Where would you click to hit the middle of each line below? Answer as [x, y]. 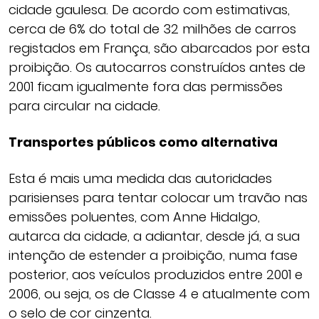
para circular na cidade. [84, 106]
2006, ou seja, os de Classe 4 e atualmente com [159, 294]
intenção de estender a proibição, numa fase [153, 255]
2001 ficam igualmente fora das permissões [146, 87]
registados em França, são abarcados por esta [159, 48]
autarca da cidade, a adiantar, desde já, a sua [154, 236]
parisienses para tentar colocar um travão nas [158, 198]
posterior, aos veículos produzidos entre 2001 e [156, 274]
